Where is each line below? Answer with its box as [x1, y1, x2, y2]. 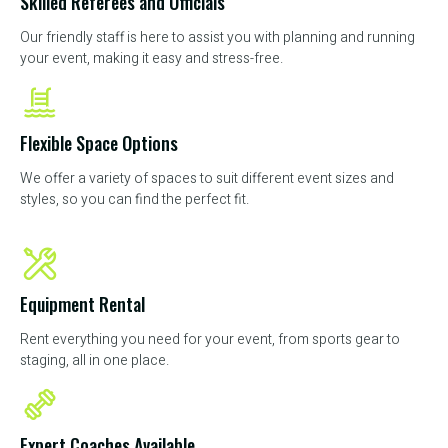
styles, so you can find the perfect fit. [20, 189, 249, 211]
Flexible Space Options [20, 130, 178, 157]
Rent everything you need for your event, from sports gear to [20, 329, 400, 351]
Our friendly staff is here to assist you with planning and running [20, 27, 415, 49]
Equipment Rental [20, 291, 145, 318]
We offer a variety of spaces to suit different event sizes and [20, 168, 394, 190]
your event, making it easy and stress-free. [20, 48, 283, 70]
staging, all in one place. [20, 350, 169, 372]
